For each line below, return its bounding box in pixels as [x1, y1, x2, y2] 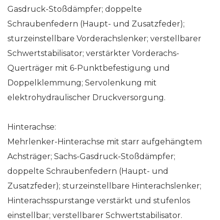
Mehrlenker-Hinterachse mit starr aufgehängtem [7, 137, 202, 146]
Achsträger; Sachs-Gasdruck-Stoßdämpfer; [7, 151, 175, 161]
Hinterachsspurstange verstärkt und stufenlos [7, 195, 190, 205]
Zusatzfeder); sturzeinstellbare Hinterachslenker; [7, 181, 201, 191]
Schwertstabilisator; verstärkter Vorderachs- [7, 48, 179, 58]
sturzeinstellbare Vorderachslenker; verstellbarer [7, 33, 201, 43]
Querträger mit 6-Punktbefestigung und [7, 63, 170, 73]
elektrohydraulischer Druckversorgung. [7, 92, 165, 102]
